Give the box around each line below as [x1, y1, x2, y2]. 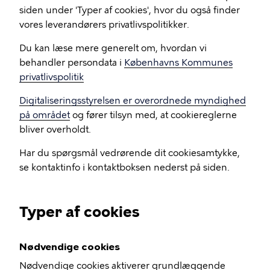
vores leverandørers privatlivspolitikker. [19, 19, 189, 30]
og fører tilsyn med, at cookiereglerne [70, 110, 237, 121]
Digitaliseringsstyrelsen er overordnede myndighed [19, 95, 246, 106]
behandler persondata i [19, 57, 124, 68]
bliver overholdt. [19, 124, 91, 135]
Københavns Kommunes [124, 57, 233, 68]
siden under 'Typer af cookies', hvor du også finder [19, 5, 240, 16]
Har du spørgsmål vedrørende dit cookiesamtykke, [19, 148, 240, 159]
